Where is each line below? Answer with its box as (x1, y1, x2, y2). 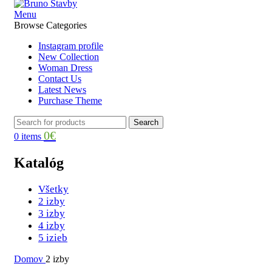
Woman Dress (38, 63, 92, 73)
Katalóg (14, 154, 64, 171)
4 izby (38, 219, 65, 231)
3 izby (38, 207, 65, 219)
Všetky (38, 183, 69, 195)
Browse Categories (14, 20, 87, 30)
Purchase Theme (38, 95, 102, 106)
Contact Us (38, 73, 81, 84)
